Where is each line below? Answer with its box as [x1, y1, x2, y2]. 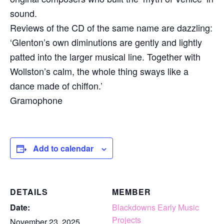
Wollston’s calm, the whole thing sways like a [10, 64, 188, 78]
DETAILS [10, 186, 48, 198]
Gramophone [10, 93, 62, 107]
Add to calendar [33, 142, 93, 154]
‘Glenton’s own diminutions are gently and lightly [10, 35, 202, 49]
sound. [10, 6, 37, 20]
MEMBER [112, 186, 151, 198]
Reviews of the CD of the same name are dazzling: [10, 21, 212, 34]
